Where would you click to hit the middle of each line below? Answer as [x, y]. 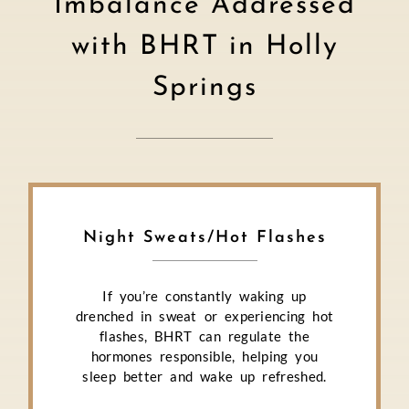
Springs [204, 88]
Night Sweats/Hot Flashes [204, 238]
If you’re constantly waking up [204, 296]
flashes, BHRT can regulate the [204, 336]
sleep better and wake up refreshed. [204, 377]
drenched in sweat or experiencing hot [204, 316]
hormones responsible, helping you [204, 357]
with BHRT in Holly [204, 47]
